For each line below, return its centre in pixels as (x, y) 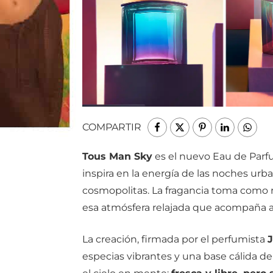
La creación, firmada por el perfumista (175, 239)
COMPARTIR (112, 127)
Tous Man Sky (117, 156)
